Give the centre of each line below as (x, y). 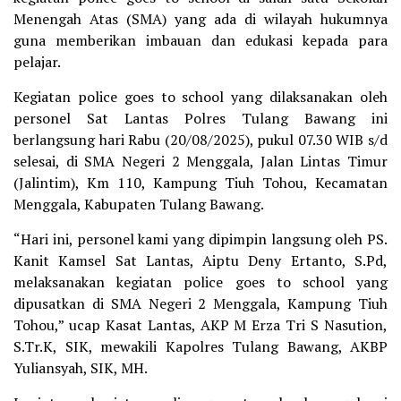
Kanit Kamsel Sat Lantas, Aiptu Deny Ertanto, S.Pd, (200, 260)
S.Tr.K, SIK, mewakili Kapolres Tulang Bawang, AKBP (200, 346)
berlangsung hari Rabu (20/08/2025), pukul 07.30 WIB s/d (200, 140)
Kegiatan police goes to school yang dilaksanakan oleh (200, 97)
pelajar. (37, 62)
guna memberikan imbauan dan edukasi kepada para (200, 40)
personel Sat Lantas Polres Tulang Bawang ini (200, 118)
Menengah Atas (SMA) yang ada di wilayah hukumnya (200, 19)
